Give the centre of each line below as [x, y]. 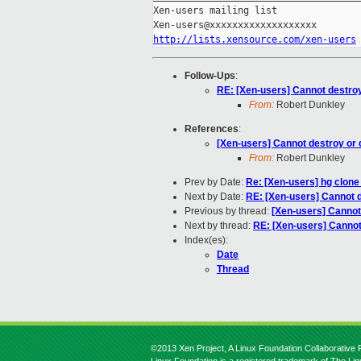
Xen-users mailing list [215, 11]
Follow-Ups [210, 76]
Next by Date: [215, 197]
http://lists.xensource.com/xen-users [255, 40]
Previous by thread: [228, 212]
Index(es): [206, 241]
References [212, 129]
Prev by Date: [215, 183]
